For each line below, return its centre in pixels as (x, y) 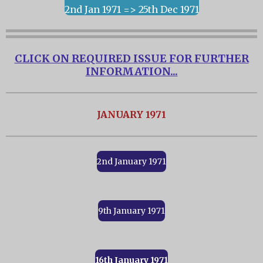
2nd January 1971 (131, 162)
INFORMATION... (131, 72)
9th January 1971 (131, 211)
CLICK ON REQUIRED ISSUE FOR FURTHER (131, 59)
